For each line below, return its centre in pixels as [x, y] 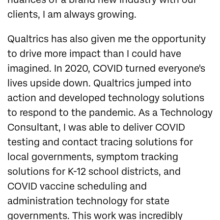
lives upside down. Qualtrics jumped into [99, 83]
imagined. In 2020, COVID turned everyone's [106, 69]
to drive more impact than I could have [94, 54]
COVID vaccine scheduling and [77, 187]
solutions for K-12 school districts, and [94, 172]
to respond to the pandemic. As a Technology [110, 113]
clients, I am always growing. [72, 15]
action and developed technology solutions [106, 98]
